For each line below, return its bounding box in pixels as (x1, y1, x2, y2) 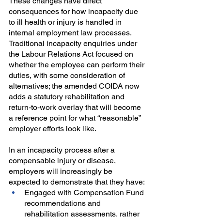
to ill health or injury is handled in (9, 17, 124, 27)
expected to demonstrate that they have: (9, 177, 145, 187)
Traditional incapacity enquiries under (9, 39, 139, 48)
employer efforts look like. (9, 124, 96, 134)
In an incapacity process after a (9, 145, 117, 155)
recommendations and (24, 199, 103, 208)
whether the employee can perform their (9, 60, 146, 70)
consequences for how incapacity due (9, 7, 140, 16)
